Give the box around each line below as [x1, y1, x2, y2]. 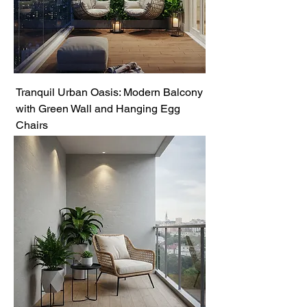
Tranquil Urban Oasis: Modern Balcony [16, 86, 203, 99]
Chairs [16, 119, 48, 132]
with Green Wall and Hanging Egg [16, 102, 180, 115]
